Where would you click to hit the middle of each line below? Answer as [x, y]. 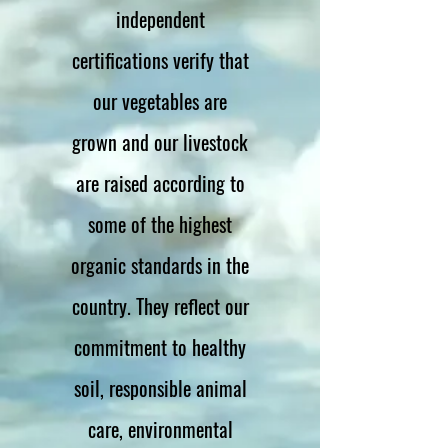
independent [160, 18]
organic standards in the [160, 264]
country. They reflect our [160, 305]
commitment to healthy [160, 346]
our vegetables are [160, 100]
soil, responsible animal [160, 387]
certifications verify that [160, 59]
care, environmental [160, 428]
